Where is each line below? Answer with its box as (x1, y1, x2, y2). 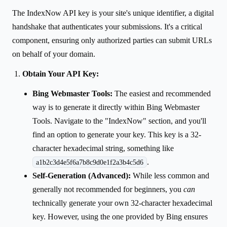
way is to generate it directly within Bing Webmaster (32, 102, 200, 111)
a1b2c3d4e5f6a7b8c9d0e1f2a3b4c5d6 (36, 158, 143, 166)
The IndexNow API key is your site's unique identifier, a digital (12, 8, 214, 17)
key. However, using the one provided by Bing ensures (32, 212, 208, 221)
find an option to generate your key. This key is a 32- (32, 130, 201, 139)
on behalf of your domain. (12, 49, 95, 58)
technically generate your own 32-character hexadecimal (32, 198, 212, 207)
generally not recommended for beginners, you (32, 184, 183, 194)
